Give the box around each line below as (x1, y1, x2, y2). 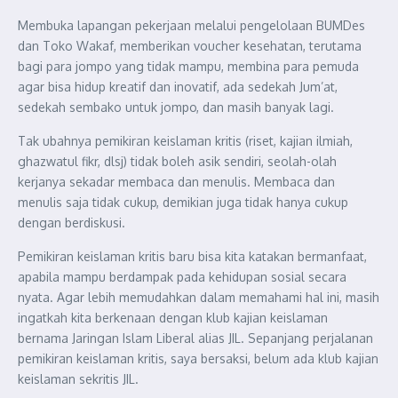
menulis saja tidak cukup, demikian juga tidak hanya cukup (18, 195, 348, 210)
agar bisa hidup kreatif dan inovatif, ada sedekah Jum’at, (18, 79, 338, 94)
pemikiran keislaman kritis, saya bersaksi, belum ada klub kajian (18, 351, 378, 366)
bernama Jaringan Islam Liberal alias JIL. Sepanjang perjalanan (18, 330, 373, 346)
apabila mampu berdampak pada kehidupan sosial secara (18, 269, 346, 284)
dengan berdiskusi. (18, 215, 125, 230)
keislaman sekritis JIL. (18, 371, 139, 386)
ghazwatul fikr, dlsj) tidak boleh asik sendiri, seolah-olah (18, 154, 337, 169)
